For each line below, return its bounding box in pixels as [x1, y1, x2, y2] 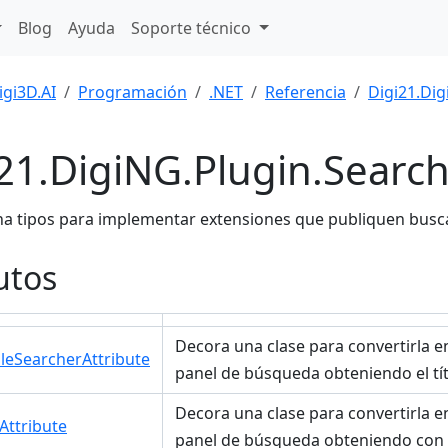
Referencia [265, 81, 346, 103]
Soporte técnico [131, 17, 256, 39]
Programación [78, 81, 187, 103]
